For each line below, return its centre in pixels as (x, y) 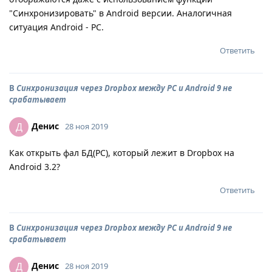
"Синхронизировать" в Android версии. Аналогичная (121, 13)
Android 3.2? (35, 167)
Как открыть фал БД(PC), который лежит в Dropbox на (122, 153)
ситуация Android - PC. (56, 27)
